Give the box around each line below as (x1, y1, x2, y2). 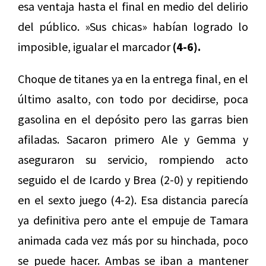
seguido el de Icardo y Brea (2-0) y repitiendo (18, 172, 248, 187)
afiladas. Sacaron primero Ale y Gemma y (18, 131, 248, 147)
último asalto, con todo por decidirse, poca (18, 91, 248, 106)
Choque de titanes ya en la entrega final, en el (18, 71, 248, 86)
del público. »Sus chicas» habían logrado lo (18, 18, 248, 34)
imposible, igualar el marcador (18, 39, 173, 54)
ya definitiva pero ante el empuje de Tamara (18, 212, 248, 227)
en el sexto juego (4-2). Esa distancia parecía (18, 192, 248, 207)
